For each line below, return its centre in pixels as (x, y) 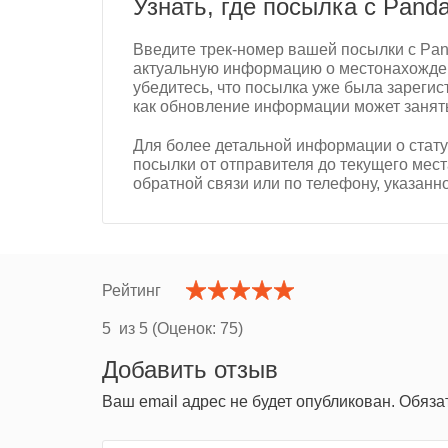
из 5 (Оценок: (165, 329)
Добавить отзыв (190, 370)
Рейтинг (131, 290)
